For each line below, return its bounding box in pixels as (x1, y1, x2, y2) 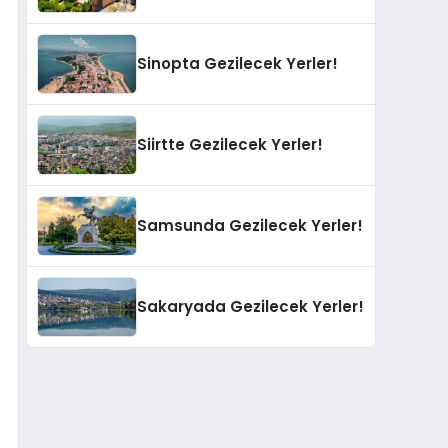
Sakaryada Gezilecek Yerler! (137, 296, 364, 318)
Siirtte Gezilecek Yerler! (137, 134, 323, 156)
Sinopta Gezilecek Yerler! (137, 53, 338, 75)
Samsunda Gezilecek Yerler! (137, 215, 363, 237)
